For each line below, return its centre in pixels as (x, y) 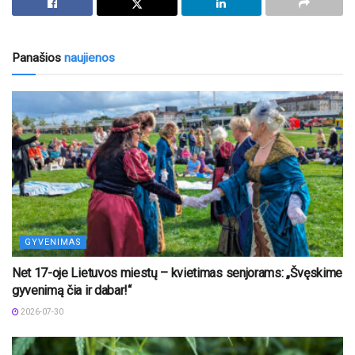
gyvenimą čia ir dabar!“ (72, 290)
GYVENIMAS (53, 242)
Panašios (36, 57)
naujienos (88, 57)
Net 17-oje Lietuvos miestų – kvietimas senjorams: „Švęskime (177, 273)
